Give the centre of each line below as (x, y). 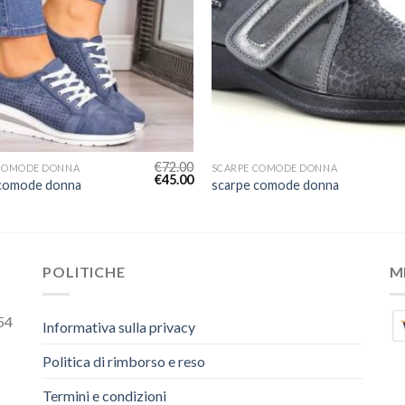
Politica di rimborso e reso (124, 361)
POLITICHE (84, 272)
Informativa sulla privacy (119, 326)
